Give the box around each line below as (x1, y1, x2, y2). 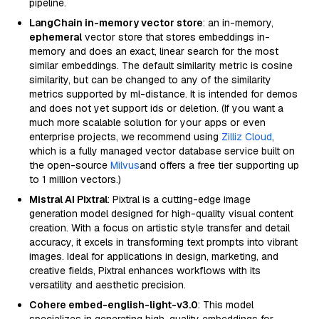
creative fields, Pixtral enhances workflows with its (29, 264, 261, 277)
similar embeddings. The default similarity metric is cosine (29, 59, 293, 72)
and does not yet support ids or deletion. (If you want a (29, 102, 283, 115)
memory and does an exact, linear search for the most (29, 45, 278, 58)
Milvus (110, 159, 140, 172)
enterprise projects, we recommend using (29, 130, 221, 143)
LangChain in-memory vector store (29, 16, 203, 29)
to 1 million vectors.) (29, 173, 121, 186)
